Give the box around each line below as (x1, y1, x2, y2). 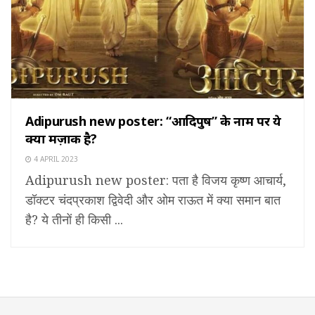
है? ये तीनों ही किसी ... (25, 211, 123, 229)
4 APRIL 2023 (32, 154, 78, 165)
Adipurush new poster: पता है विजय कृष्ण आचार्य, (25, 172, 286, 189)
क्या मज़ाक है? (25, 130, 97, 148)
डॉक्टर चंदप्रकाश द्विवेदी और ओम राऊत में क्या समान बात (25, 191, 281, 209)
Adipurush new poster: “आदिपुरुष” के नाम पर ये (25, 112, 281, 130)
